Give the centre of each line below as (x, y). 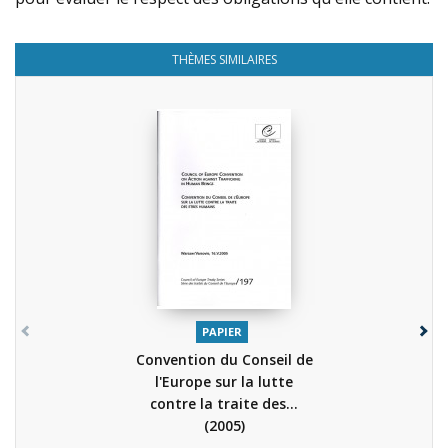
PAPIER (221, 331)
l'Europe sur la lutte (224, 381)
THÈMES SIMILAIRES (224, 59)
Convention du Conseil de (224, 359)
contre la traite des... (224, 403)
